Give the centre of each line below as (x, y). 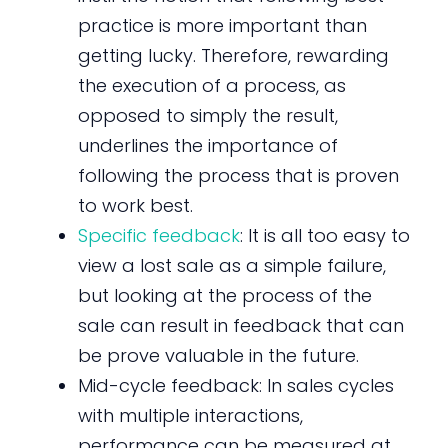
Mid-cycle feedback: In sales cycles (235, 385)
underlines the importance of (207, 145)
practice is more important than (222, 25)
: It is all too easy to (324, 235)
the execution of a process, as (211, 85)
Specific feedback (158, 235)
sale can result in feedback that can (240, 325)
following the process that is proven (238, 175)
